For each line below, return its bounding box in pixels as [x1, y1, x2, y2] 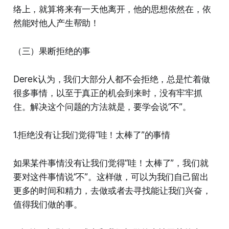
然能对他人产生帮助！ [13, 18, 100, 29]
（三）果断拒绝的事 [13, 46, 91, 57]
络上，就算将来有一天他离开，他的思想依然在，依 [13, 4, 211, 15]
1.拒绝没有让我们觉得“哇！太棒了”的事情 [13, 130, 171, 141]
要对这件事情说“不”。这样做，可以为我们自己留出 [13, 172, 209, 182]
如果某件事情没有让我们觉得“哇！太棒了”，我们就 [13, 158, 209, 169]
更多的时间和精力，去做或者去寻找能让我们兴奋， [13, 186, 211, 196]
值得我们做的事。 [13, 199, 82, 210]
